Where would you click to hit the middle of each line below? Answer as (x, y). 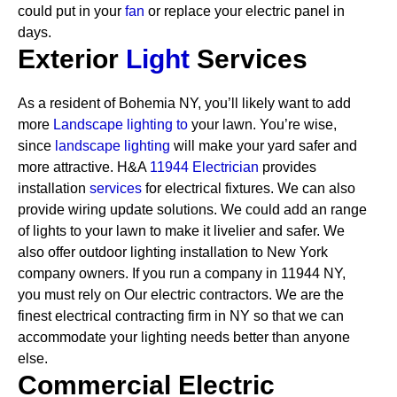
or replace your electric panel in (245, 11)
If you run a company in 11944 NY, (239, 273)
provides (288, 167)
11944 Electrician (204, 167)
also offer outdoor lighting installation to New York (173, 252)
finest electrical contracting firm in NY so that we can (181, 316)
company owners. (73, 273)
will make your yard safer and (265, 146)
